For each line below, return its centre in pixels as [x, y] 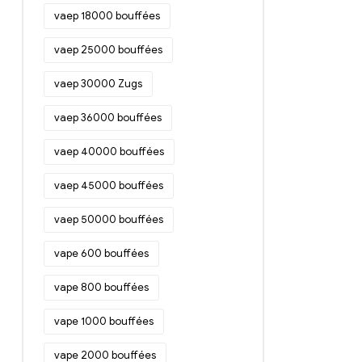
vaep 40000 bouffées [109, 152]
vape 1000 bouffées [104, 322]
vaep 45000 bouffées [109, 186]
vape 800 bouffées [101, 288]
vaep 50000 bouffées [109, 220]
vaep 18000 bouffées [107, 16]
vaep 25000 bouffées [108, 50]
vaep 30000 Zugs [98, 84]
